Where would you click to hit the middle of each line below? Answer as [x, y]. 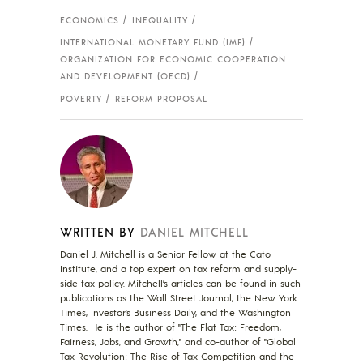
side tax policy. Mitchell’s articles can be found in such [180, 283]
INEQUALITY [160, 20]
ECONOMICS [90, 20]
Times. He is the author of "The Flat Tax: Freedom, [171, 327]
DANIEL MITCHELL [194, 231]
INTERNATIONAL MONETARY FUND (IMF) [153, 43]
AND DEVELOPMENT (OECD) [125, 77]
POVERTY [81, 98]
